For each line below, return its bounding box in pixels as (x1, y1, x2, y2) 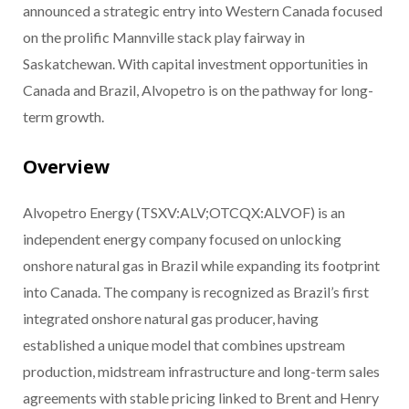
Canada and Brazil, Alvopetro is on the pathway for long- (23, 81, 373, 100)
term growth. (23, 108, 104, 126)
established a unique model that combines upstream (23, 336, 345, 354)
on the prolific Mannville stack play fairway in (23, 28, 305, 47)
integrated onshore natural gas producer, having (23, 309, 319, 328)
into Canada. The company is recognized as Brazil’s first (23, 283, 369, 301)
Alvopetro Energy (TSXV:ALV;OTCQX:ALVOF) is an (23, 204, 345, 222)
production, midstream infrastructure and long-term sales (23, 362, 380, 381)
